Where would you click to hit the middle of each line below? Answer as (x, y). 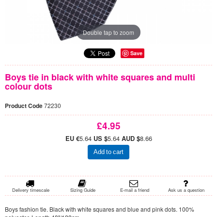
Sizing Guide (83, 190)
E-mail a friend (134, 190)
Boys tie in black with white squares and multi (100, 77)
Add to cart (108, 152)
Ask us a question (186, 190)
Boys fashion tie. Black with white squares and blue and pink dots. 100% (100, 209)
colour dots (29, 86)
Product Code (24, 106)
